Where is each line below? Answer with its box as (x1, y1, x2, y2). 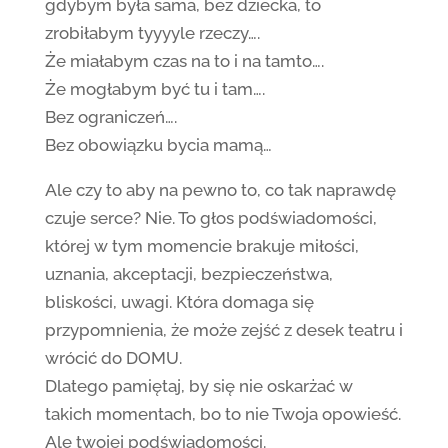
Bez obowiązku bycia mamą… (44, 135, 272, 155)
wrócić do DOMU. (44, 348, 182, 368)
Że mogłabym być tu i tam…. (44, 79, 265, 99)
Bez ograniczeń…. (44, 107, 177, 127)
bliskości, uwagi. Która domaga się (44, 292, 314, 312)
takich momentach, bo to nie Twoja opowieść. (44, 404, 401, 424)
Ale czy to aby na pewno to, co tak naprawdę (44, 180, 396, 200)
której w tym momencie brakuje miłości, (44, 236, 359, 256)
